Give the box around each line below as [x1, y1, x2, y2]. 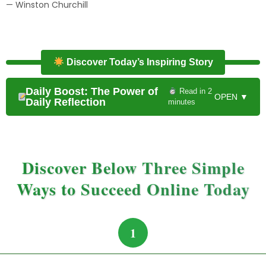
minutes [168, 97, 196, 107]
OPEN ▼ [214, 92, 248, 102]
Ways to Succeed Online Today [16, 177, 250, 202]
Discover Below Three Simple [21, 156, 245, 180]
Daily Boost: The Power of [25, 85, 158, 98]
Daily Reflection [25, 96, 106, 109]
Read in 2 [176, 87, 212, 96]
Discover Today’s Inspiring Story [64, 57, 213, 68]
